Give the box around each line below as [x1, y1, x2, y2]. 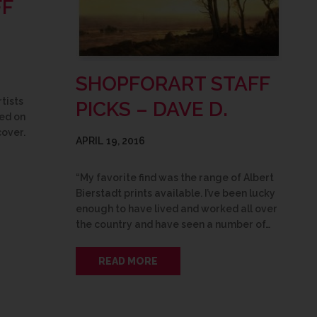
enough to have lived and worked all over [76, 202, 277, 214]
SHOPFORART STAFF [76, 71, 270, 96]
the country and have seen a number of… [76, 218, 270, 230]
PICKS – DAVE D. [76, 97, 228, 121]
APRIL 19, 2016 [76, 134, 145, 146]
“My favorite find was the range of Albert [76, 171, 274, 183]
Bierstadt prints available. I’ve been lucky [76, 187, 275, 199]
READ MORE [98, 255, 158, 267]
